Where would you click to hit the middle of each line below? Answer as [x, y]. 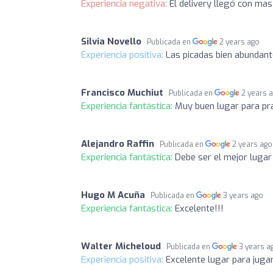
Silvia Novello [111, 41]
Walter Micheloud [121, 246]
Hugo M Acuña [113, 195]
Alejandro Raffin [118, 144]
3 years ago [243, 195]
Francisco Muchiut [122, 92]
